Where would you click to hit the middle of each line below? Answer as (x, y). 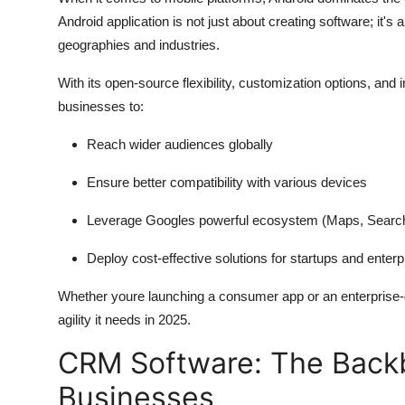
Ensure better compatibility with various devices (227, 182)
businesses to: (101, 106)
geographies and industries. (139, 44)
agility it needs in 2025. (124, 319)
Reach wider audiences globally (180, 144)
